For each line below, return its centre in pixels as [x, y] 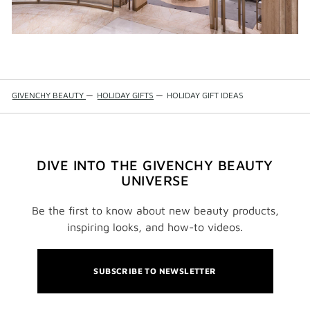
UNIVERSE [155, 180]
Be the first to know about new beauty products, [155, 210]
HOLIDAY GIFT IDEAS [205, 95]
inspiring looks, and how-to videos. [155, 227]
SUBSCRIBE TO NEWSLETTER [155, 271]
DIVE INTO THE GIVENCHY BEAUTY [155, 165]
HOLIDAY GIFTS [125, 95]
